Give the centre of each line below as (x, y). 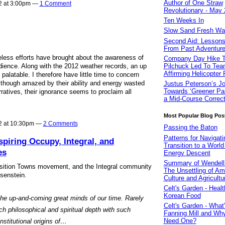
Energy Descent (187, 153)
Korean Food (182, 195)
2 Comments (60, 123)
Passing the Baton (190, 128)
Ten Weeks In (184, 21)
